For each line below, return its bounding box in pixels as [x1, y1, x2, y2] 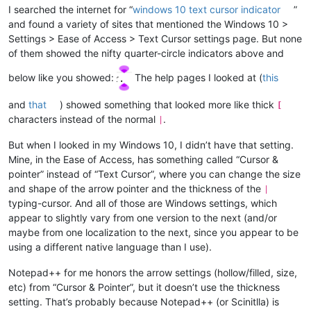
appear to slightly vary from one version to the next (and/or [8, 211, 277, 224]
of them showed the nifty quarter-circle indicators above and [8, 47, 284, 59]
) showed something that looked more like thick [60, 98, 278, 110]
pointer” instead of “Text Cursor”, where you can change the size [8, 167, 301, 180]
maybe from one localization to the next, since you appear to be [8, 226, 299, 238]
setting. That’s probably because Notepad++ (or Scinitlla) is [8, 295, 279, 308]
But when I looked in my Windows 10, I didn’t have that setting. [8, 138, 294, 151]
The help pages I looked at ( [132, 71, 262, 83]
